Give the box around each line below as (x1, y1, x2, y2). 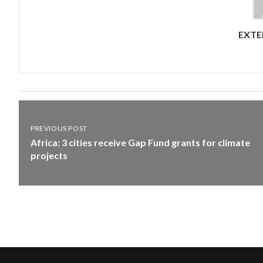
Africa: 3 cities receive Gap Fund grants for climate (31, 137, 250, 148)
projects (31, 150, 68, 161)
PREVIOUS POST (31, 124, 87, 133)
